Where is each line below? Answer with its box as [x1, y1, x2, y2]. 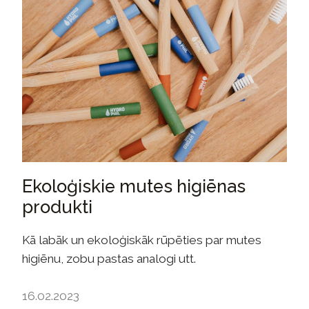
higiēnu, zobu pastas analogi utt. [22, 251, 196, 266]
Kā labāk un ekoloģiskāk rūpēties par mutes [22, 232, 261, 247]
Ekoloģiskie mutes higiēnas [22, 175, 246, 197]
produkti [22, 196, 92, 217]
